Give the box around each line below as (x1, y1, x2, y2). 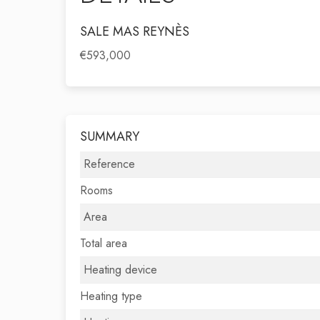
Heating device (84, 261, 157, 278)
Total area (80, 235, 127, 251)
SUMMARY (80, 127, 139, 146)
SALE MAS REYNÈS (80, 22, 189, 41)
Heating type (80, 288, 142, 304)
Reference (84, 156, 135, 172)
